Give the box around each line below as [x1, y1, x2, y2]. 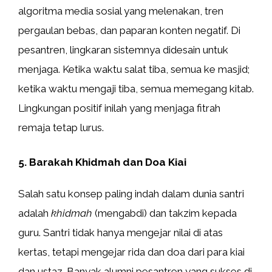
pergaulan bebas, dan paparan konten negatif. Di [18, 24, 240, 36]
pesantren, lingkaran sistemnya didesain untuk [18, 43, 228, 56]
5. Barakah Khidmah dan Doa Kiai [18, 156, 186, 168]
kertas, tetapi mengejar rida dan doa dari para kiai [18, 246, 245, 258]
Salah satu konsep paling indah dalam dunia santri [18, 188, 244, 200]
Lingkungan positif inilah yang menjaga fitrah [18, 101, 220, 114]
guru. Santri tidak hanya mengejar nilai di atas [18, 226, 223, 239]
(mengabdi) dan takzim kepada [92, 207, 237, 219]
